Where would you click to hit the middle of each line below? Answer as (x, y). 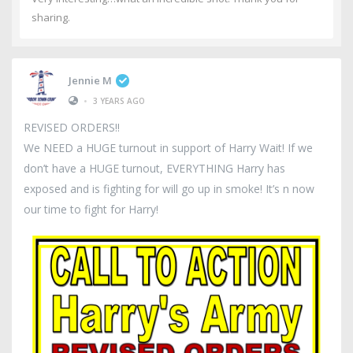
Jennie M (90, 80)
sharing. (51, 18)
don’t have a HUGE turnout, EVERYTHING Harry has (154, 169)
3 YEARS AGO (119, 100)
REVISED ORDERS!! (72, 128)
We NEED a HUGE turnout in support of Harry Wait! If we (168, 148)
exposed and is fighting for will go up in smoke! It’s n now (169, 189)
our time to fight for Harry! (91, 210)
